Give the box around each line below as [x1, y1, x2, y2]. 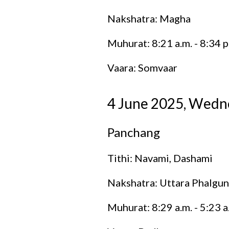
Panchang [107, 124, 160, 140]
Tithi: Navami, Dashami [107, 151, 213, 164]
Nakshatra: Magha [107, 12, 191, 25]
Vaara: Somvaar [107, 61, 177, 74]
